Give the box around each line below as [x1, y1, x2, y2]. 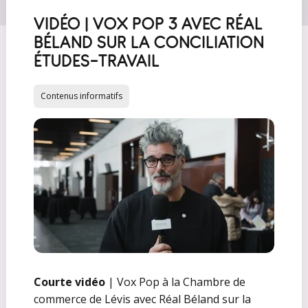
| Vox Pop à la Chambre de [104, 274, 245, 289]
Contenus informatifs [40, 89, 122, 102]
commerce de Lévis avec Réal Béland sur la [33, 291, 251, 307]
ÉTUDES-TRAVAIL [33, 49, 159, 72]
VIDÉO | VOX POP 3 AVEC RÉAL [33, 12, 263, 35]
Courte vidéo [33, 274, 105, 289]
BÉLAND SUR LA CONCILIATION [33, 31, 264, 54]
